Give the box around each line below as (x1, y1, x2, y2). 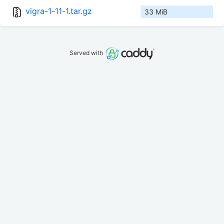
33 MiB (144, 7, 167, 16)
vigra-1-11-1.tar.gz (25, 6, 92, 16)
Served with (69, 49, 105, 57)
